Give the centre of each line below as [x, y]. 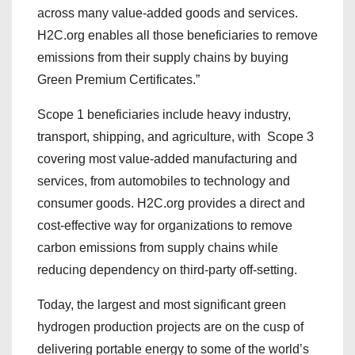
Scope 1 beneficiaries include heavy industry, [164, 115]
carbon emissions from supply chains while [158, 248]
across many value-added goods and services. [168, 13]
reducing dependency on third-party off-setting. [167, 270]
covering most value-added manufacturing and [167, 159]
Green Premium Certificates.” [118, 80]
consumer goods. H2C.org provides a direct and [171, 203]
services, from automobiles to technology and [164, 181]
